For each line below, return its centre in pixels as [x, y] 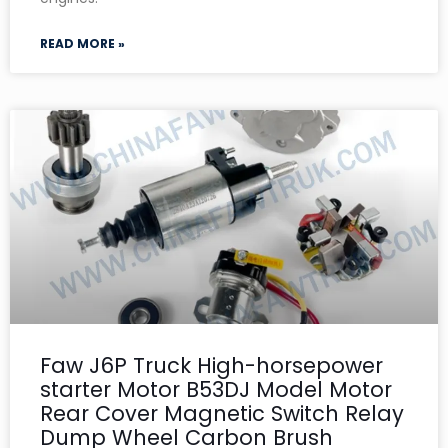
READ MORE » [82, 43]
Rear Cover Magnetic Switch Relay [222, 413]
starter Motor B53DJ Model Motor [216, 389]
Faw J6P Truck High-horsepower [211, 365]
